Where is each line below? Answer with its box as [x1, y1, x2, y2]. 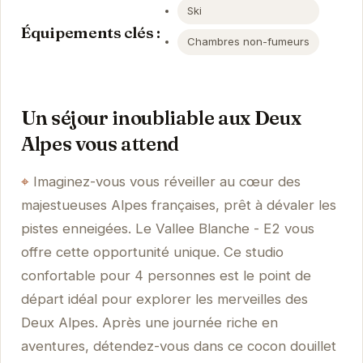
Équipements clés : [20, 23, 160, 43]
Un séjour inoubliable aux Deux [20, 106, 301, 130]
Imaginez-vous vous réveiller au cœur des [32, 173, 301, 190]
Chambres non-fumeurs [187, 35, 310, 49]
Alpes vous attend [20, 132, 179, 156]
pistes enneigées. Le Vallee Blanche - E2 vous [20, 220, 314, 237]
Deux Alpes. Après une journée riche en [20, 314, 278, 331]
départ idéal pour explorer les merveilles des [20, 291, 308, 308]
